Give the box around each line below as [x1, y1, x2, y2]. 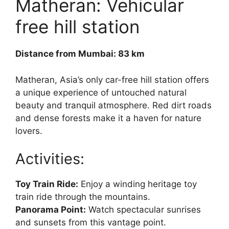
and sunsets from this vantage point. [15, 217, 166, 228]
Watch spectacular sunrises [86, 204, 201, 215]
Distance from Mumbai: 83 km [15, 49, 145, 59]
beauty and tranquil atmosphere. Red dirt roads [15, 100, 212, 110]
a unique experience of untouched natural [15, 87, 187, 98]
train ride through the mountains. [15, 192, 150, 202]
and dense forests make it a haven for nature [15, 112, 201, 123]
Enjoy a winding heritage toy [78, 179, 197, 190]
